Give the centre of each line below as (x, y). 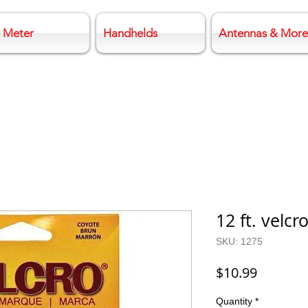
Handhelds (130, 33)
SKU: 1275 (239, 241)
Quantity (234, 301)
